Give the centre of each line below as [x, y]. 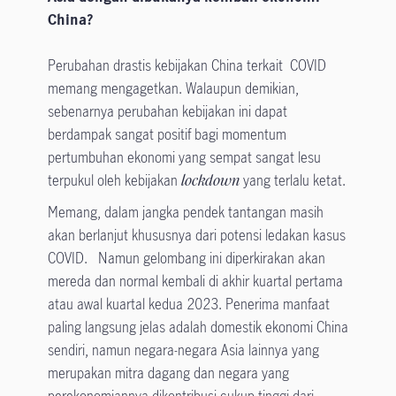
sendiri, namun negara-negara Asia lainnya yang [183, 350]
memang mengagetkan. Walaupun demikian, [173, 89]
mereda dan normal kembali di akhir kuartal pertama [195, 282]
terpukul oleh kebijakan [114, 181]
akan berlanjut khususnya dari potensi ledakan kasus [196, 236]
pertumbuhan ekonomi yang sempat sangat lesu [184, 158]
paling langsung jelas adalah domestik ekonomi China [198, 327]
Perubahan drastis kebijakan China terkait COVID [187, 66]
